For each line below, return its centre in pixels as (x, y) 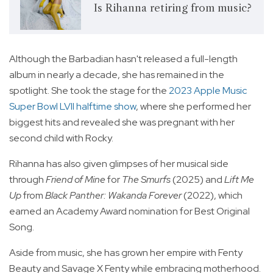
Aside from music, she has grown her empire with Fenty (126, 253)
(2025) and (197, 180)
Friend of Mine (76, 180)
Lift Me (239, 180)
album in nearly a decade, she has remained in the (117, 75)
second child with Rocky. (61, 138)
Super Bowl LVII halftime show (73, 107)
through (27, 180)
